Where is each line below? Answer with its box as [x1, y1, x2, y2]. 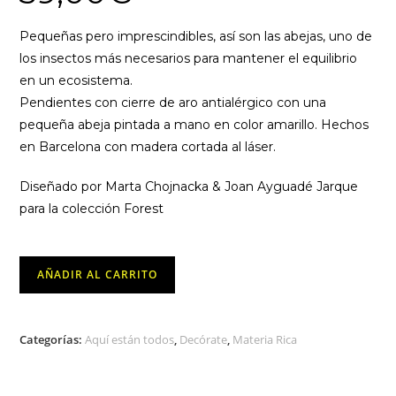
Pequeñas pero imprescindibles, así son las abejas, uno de [19, 28, 373, 45]
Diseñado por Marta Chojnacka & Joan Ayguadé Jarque [19, 179, 359, 195]
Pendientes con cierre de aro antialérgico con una [19, 95, 327, 111]
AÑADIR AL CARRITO [37, 267, 158, 283]
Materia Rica [232, 331, 298, 348]
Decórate [179, 331, 228, 348]
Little [19, 280, 49, 298]
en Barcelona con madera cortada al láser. [19, 139, 277, 156]
